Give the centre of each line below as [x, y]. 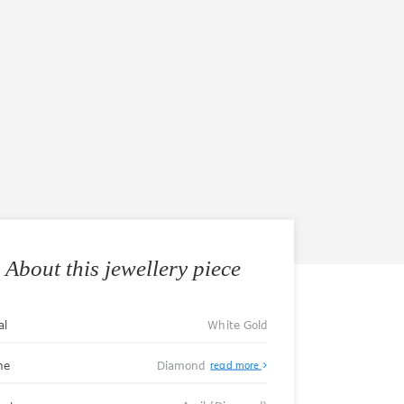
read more [236, 365]
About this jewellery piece [123, 267]
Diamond [183, 365]
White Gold [237, 324]
